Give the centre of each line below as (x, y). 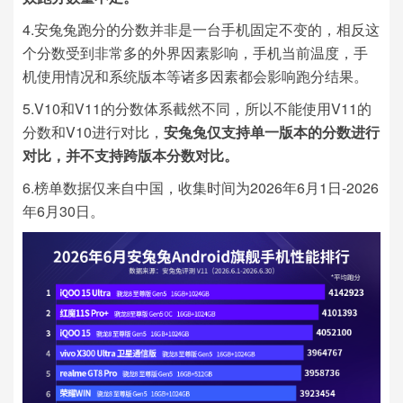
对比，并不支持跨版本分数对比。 (130, 156)
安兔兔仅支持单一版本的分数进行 (272, 132)
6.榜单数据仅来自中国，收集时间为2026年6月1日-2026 (201, 188)
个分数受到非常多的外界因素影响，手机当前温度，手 (195, 53)
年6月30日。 (63, 211)
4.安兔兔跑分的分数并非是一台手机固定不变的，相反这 (201, 30)
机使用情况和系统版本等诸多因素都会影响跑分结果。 (195, 76)
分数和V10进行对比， (93, 132)
